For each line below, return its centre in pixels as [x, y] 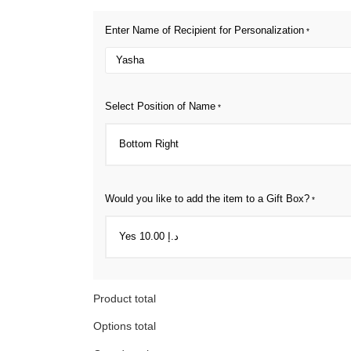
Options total [125, 326]
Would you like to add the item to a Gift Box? [207, 198]
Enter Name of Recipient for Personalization [204, 30]
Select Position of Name [160, 106]
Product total [125, 298]
